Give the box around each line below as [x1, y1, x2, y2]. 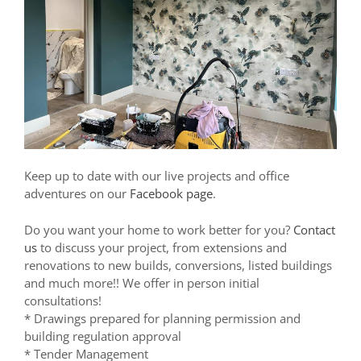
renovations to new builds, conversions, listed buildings [24, 256, 332, 273]
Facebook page [130, 185, 213, 202]
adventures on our [24, 185, 130, 202]
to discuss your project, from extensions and [37, 239, 287, 255]
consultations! [24, 292, 102, 309]
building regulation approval [24, 327, 181, 344]
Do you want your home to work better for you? [24, 221, 293, 238]
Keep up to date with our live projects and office [24, 168, 289, 185]
